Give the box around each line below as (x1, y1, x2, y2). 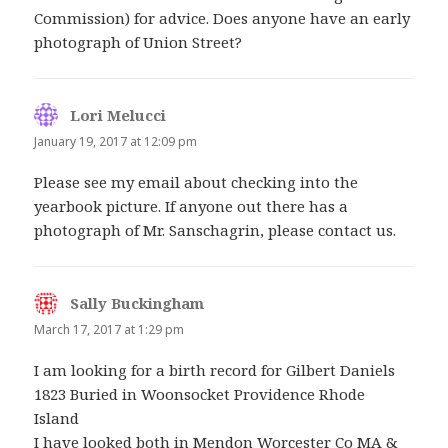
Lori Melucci (70, 104, 167, 125)
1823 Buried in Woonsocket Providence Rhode (34, 384, 366, 404)
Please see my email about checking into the (34, 171, 359, 192)
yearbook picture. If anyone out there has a (34, 195, 349, 216)
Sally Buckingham (70, 292, 205, 313)
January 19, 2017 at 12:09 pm (34, 132, 198, 150)
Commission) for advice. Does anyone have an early (34, 7, 411, 28)
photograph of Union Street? (34, 31, 243, 52)
